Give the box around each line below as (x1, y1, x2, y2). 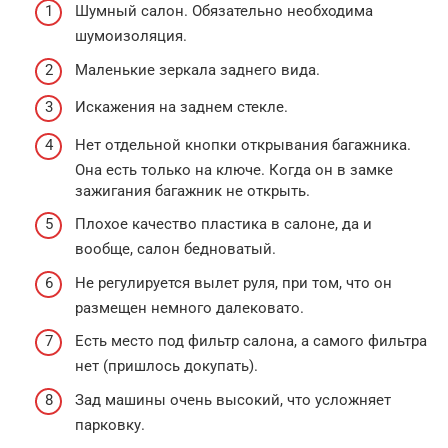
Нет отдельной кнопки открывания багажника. (75, 135, 411, 154)
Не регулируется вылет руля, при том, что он (75, 273, 392, 292)
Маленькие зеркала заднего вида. (75, 60, 320, 79)
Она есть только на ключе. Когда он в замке (75, 160, 393, 179)
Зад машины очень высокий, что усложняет (75, 390, 391, 409)
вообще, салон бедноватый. (75, 240, 276, 258)
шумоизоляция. (75, 27, 187, 45)
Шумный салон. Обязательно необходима (75, 2, 373, 20)
